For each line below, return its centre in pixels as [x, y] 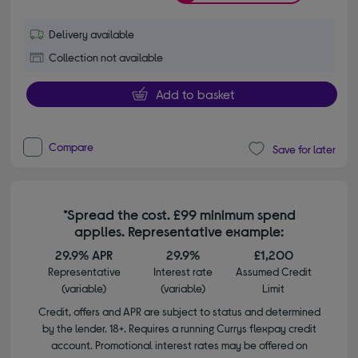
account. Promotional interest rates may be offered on [179, 345]
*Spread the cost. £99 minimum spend [179, 215]
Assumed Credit [273, 272]
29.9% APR [84, 255]
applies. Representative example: [179, 231]
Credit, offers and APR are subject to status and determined [179, 312]
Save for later [304, 149]
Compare [72, 147]
